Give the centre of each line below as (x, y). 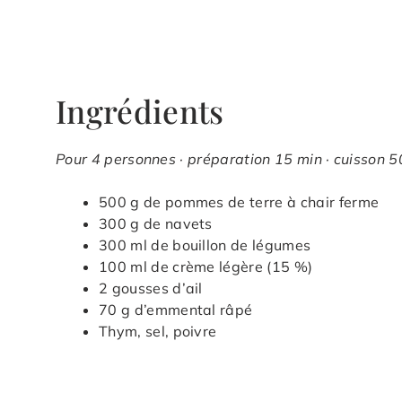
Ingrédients (140, 110)
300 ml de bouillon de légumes (205, 245)
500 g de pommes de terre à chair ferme (239, 201)
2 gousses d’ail (151, 288)
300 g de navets (156, 223)
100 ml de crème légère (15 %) (206, 266)
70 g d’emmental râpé (176, 309)
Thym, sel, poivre (158, 331)
